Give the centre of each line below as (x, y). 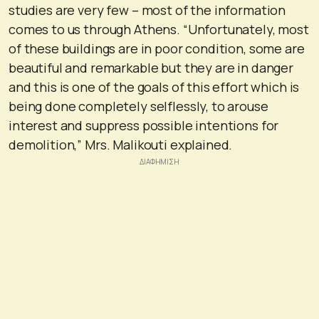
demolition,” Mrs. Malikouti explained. (121, 145)
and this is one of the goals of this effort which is (154, 87)
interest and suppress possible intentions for (144, 126)
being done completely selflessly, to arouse (138, 106)
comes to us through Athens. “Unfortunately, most (159, 30)
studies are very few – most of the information (147, 10)
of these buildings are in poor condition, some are (157, 49)
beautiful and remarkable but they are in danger (151, 68)
